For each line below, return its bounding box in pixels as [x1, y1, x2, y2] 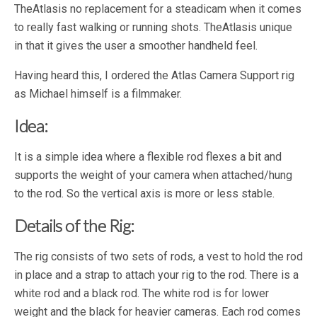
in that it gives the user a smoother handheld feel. [14, 39, 258, 53]
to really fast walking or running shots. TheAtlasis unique [14, 21, 292, 35]
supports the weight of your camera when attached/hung [14, 168, 292, 183]
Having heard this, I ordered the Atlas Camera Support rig [14, 69, 294, 83]
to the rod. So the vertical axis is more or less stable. [14, 187, 275, 201]
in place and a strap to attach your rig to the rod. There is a [14, 268, 299, 282]
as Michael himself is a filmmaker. [14, 87, 182, 101]
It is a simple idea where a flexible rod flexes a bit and [14, 150, 282, 164]
